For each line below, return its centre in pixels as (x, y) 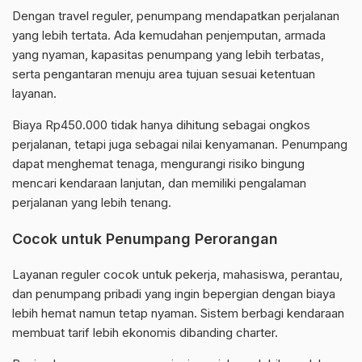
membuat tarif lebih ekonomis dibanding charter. (145, 333)
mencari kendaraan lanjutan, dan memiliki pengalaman (159, 183)
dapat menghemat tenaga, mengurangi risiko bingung (158, 164)
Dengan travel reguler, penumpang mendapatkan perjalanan (176, 16)
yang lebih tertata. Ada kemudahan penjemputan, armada (169, 36)
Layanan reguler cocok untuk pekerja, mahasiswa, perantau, (177, 275)
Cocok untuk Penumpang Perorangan (145, 239)
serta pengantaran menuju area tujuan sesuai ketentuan (164, 74)
